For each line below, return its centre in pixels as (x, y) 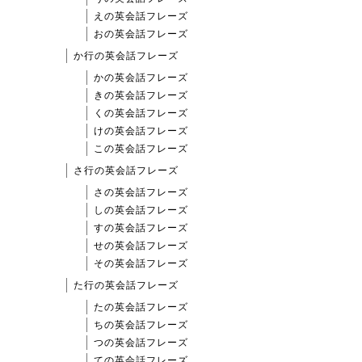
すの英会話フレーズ (141, 228)
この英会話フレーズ (141, 149)
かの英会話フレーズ (141, 78)
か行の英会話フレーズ (126, 56)
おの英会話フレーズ (141, 34)
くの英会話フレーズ (141, 114)
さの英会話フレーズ (141, 193)
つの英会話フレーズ (141, 343)
